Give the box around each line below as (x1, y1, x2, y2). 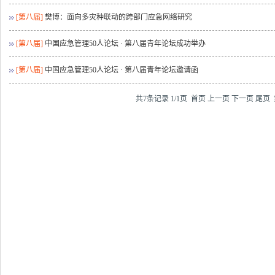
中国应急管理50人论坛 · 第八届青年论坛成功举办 (45, 39, 206, 48)
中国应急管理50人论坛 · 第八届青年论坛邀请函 (45, 66, 199, 74)
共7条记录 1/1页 (135, 95, 191, 103)
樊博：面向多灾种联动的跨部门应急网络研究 (45, 13, 193, 21)
